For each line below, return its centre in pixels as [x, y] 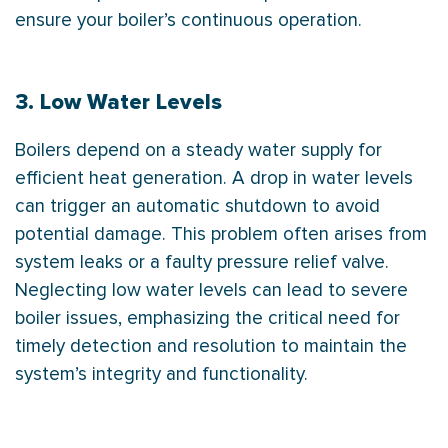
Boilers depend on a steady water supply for [198, 151]
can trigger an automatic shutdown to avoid [197, 207]
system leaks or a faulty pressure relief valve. [202, 263]
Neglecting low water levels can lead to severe [211, 291]
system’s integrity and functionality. [161, 375]
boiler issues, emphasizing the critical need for [207, 319]
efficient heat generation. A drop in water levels [214, 179]
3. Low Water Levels [118, 103]
